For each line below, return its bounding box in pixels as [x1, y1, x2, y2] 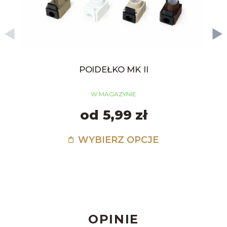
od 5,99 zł [80, 107, 147, 124]
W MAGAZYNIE [91, 90, 137, 98]
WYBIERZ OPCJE [75, 134, 159, 146]
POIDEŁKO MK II [79, 64, 148, 75]
